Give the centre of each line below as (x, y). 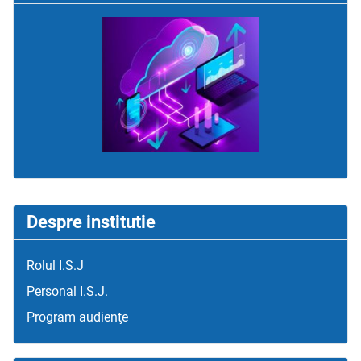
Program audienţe (77, 317)
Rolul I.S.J (55, 266)
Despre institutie (91, 222)
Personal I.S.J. (67, 292)
